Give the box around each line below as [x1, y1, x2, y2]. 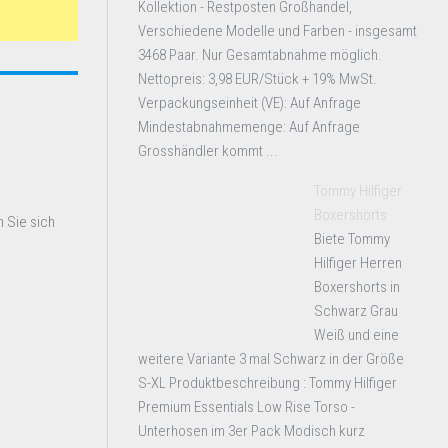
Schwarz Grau [314, 302, 398, 320]
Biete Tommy [314, 230, 390, 248]
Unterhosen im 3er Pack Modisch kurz [138, 422, 365, 440]
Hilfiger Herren [314, 254, 402, 272]
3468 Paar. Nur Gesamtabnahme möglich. [138, 46, 382, 64]
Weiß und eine [314, 326, 399, 344]
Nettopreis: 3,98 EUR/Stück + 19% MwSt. [138, 70, 377, 88]
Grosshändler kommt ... [138, 142, 278, 160]
